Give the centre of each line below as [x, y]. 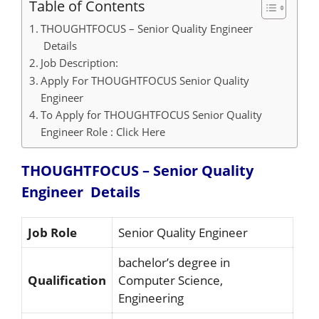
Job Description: [80, 63]
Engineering [151, 298]
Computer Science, [171, 280]
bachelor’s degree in [174, 262]
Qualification [67, 280]
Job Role [54, 232]
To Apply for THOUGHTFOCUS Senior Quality [152, 115]
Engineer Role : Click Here [103, 132]
